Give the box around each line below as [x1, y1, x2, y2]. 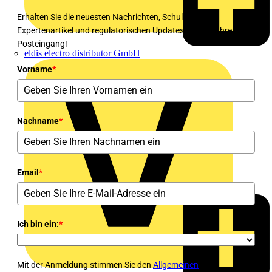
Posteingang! [17, 39, 67, 49]
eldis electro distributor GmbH [24, 48, 140, 59]
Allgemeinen [153, 260, 199, 270]
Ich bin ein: [17, 219, 59, 229]
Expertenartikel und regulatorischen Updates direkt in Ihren [17, 25, 237, 36]
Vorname [17, 64, 52, 75]
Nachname [17, 116, 59, 126]
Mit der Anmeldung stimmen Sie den [17, 260, 153, 270]
